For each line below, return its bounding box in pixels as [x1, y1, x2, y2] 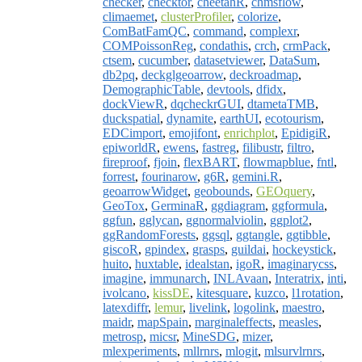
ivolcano [103, 285, 146, 300]
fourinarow [141, 169, 197, 183]
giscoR [103, 242, 138, 256]
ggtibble [286, 227, 327, 242]
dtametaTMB [247, 96, 315, 111]
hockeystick [272, 242, 333, 256]
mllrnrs [183, 343, 219, 358]
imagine [103, 271, 143, 285]
